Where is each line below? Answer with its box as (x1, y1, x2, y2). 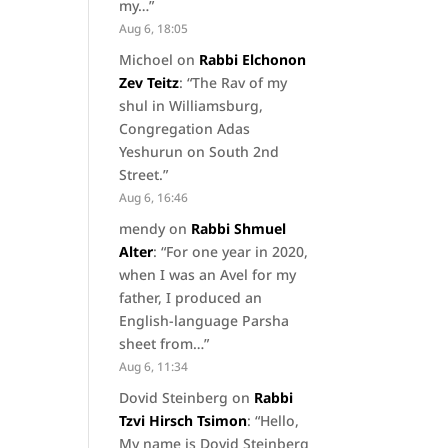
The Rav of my (192, 73, 288, 93)
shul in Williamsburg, (119, 96, 264, 116)
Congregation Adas (119, 119, 251, 139)
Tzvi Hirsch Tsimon (119, 411, 248, 431)
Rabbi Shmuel (191, 219, 287, 239)
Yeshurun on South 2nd (119, 142, 280, 162)
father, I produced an (119, 288, 263, 308)
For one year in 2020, (166, 242, 309, 262)
